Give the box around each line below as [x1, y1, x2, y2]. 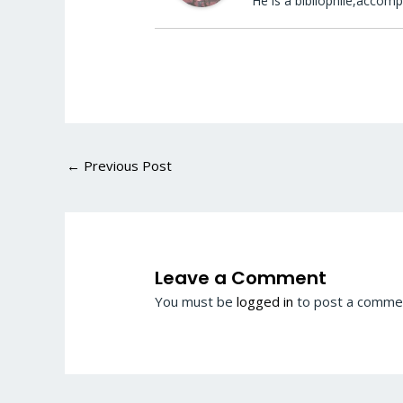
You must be [155, 291, 237, 310]
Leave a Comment [155, 264, 327, 291]
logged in [237, 291, 294, 310]
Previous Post [80, 156, 172, 175]
